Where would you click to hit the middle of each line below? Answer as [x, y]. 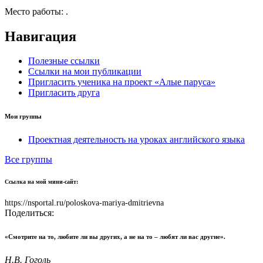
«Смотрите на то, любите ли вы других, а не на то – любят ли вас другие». [115, 237]
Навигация [41, 36]
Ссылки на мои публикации [85, 72]
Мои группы [23, 117]
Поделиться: [29, 213]
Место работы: [35, 11]
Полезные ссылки [64, 61]
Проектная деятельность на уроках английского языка [136, 140]
